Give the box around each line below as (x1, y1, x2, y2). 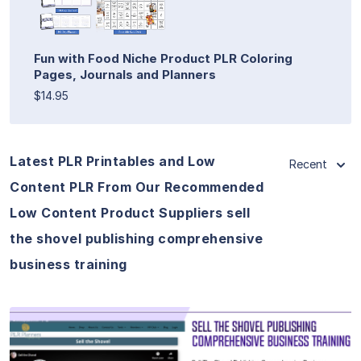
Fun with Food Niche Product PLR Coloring (34, 50, 293, 66)
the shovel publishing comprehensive (10, 230, 263, 247)
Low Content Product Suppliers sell (10, 204, 250, 221)
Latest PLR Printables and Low (10, 152, 216, 169)
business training (10, 255, 127, 272)
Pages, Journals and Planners (34, 66, 216, 82)
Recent (289, 156, 327, 171)
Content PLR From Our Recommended (10, 178, 263, 195)
